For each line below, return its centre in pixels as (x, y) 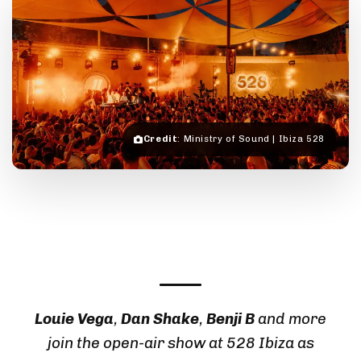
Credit (160, 139)
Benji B (230, 319)
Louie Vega (74, 319)
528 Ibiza (260, 343)
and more (290, 319)
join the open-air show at (137, 343)
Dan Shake (160, 319)
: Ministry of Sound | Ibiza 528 (251, 139)
